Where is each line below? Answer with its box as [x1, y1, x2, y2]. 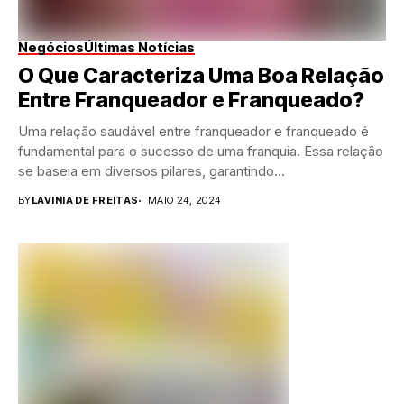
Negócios [18, 39, 84, 57]
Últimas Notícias [84, 39, 195, 57]
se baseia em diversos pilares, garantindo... [18, 162, 285, 180]
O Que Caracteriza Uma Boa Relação [18, 63, 384, 89]
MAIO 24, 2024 [147, 194, 221, 207]
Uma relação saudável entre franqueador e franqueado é [18, 123, 369, 141]
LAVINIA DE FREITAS [31, 194, 139, 207]
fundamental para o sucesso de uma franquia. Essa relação [18, 142, 383, 161]
